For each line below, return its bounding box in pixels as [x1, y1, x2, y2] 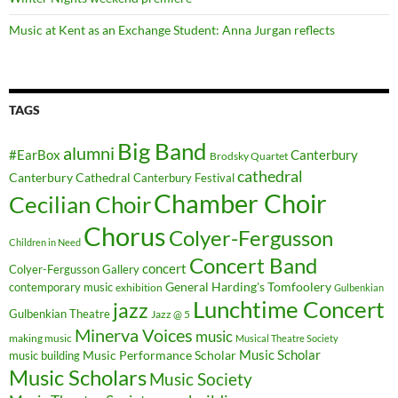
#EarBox [9, 146, 60, 163]
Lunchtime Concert [193, 294, 385, 323]
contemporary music [9, 280, 113, 294]
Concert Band [189, 251, 317, 278]
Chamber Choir [154, 187, 327, 219]
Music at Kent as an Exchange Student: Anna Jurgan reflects [9, 21, 335, 37]
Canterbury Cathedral [9, 169, 131, 185]
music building [9, 347, 80, 362]
